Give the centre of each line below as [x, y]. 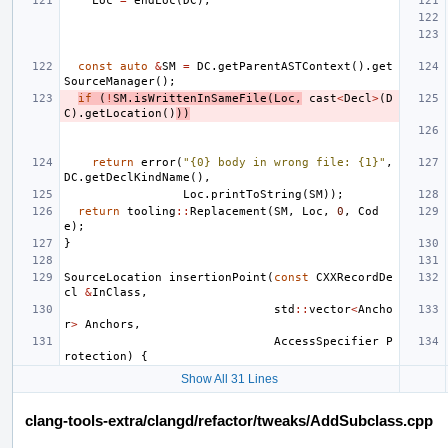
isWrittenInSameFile [200, 98]
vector [330, 309]
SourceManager [109, 81]
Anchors [109, 324]
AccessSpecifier [326, 341]
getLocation [123, 113]
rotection [95, 356]
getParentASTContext [284, 66]
